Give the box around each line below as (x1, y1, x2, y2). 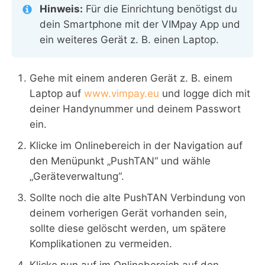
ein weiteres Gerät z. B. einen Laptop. (39, 34, 219, 46)
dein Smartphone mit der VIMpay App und (39, 18, 240, 30)
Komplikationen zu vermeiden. (30, 238, 172, 250)
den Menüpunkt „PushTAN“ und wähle (30, 155, 211, 167)
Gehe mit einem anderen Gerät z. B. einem (30, 72, 232, 84)
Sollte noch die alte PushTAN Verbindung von (30, 192, 245, 203)
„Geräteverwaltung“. (30, 170, 124, 182)
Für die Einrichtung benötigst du (82, 3, 237, 15)
